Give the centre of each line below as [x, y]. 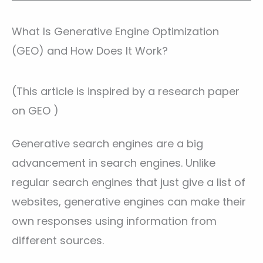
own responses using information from [114, 221]
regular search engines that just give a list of [129, 183]
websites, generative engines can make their [129, 202]
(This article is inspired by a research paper [126, 91]
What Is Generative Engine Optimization [115, 31]
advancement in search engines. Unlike [114, 163]
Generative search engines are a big [107, 144]
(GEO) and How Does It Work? [90, 50]
